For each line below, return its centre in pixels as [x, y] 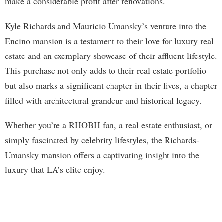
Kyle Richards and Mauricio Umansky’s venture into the [106, 26]
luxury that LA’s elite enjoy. [55, 170]
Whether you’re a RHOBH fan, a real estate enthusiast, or [109, 125]
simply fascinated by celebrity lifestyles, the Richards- [102, 140]
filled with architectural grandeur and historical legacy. [103, 100]
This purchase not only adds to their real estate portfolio [106, 71]
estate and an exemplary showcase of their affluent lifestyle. [111, 56]
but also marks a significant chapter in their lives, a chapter [111, 85]
